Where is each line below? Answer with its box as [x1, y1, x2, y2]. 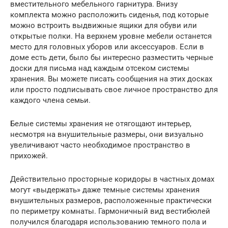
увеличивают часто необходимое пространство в [10, 140, 190, 150]
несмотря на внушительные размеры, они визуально [10, 130, 204, 139]
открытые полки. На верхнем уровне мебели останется [10, 32, 212, 41]
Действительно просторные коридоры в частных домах [10, 175, 214, 184]
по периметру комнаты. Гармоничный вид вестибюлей [10, 207, 210, 216]
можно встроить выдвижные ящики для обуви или [10, 21, 197, 31]
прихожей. [10, 151, 48, 161]
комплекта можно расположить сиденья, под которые [10, 10, 209, 20]
